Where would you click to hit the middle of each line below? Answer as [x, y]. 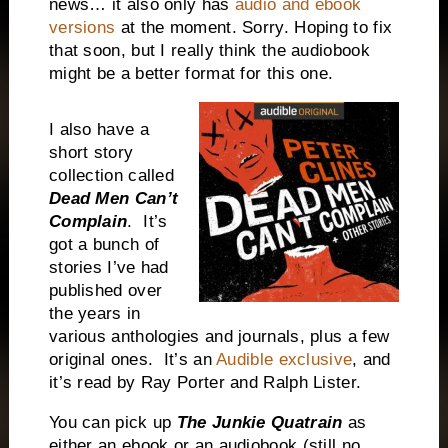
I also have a [98, 130]
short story [91, 153]
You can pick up [112, 423]
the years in [94, 314]
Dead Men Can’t [113, 199]
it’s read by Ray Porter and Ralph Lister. [205, 383]
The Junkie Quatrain [259, 423]
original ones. [101, 360]
